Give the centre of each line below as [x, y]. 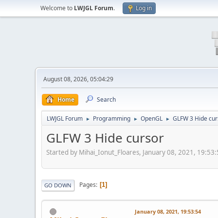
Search [106, 100]
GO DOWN [58, 185]
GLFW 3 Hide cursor [105, 138]
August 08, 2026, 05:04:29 [78, 79]
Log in [144, 8]
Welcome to [57, 8]
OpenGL [152, 118]
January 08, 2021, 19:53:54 [168, 211]
